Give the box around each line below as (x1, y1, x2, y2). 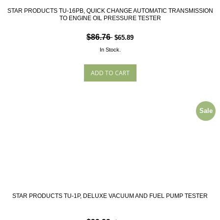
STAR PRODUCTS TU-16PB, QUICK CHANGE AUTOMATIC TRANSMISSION (7, 7, 213, 14)
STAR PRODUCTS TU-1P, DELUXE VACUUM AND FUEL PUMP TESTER (12, 192, 208, 199)
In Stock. (99, 47, 121, 53)
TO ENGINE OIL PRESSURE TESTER (59, 15, 161, 22)
